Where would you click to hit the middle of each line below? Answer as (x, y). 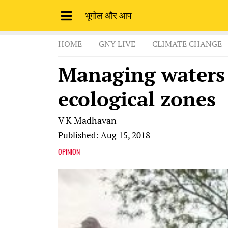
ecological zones (137, 99)
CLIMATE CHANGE (187, 44)
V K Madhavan (87, 120)
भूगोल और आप (108, 15)
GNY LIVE (117, 44)
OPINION (69, 151)
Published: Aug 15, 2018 (104, 135)
